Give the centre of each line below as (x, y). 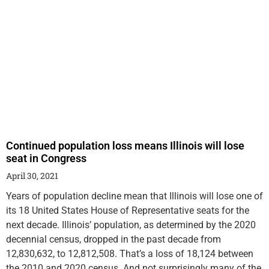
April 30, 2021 (32, 176)
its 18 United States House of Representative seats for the (128, 211)
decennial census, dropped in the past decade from (113, 240)
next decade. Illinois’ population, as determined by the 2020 (131, 225)
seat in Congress (46, 159)
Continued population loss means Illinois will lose (125, 146)
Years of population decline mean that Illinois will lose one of (134, 196)
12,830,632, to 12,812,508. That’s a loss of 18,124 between (130, 254)
